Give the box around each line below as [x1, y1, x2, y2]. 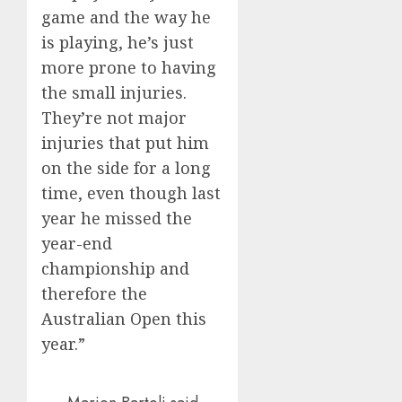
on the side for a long [41, 157, 211, 179]
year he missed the [41, 207, 192, 229]
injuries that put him [41, 132, 209, 153]
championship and [41, 258, 189, 279]
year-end [41, 232, 112, 254]
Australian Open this [41, 308, 206, 329]
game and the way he [41, 6, 211, 28]
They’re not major [41, 107, 187, 128]
